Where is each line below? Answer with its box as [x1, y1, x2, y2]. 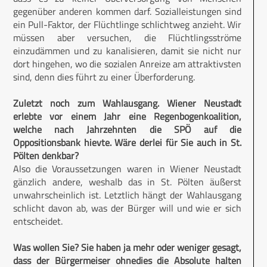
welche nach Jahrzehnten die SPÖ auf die [13, 122, 241, 137]
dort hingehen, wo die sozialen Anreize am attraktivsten [13, 57, 241, 72]
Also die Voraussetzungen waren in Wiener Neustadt [13, 162, 241, 176]
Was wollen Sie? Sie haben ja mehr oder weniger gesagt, [13, 240, 241, 255]
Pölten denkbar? [13, 148, 79, 163]
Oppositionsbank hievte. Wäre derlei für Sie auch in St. [13, 135, 241, 150]
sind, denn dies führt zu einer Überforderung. [13, 70, 195, 85]
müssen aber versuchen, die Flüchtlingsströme [13, 30, 241, 45]
